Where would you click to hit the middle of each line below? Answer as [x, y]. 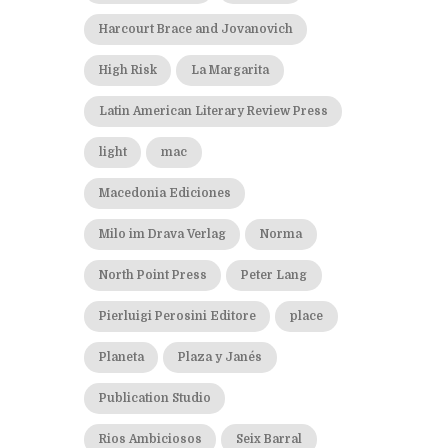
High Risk [127, 70]
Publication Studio [154, 398]
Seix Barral [269, 439]
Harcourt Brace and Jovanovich [195, 29]
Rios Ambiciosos [150, 439]
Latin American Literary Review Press [213, 111]
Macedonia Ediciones [164, 193]
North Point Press [152, 275]
